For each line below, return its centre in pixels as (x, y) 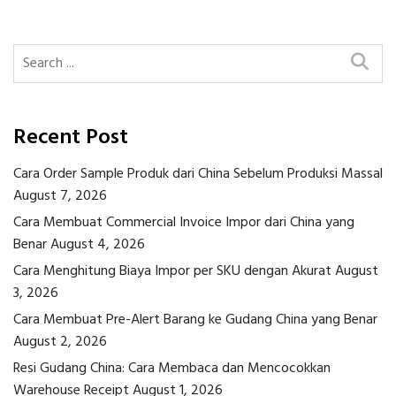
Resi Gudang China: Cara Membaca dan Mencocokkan (172, 369)
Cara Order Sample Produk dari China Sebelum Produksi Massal (198, 175)
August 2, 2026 (60, 343)
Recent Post (71, 138)
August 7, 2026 (60, 197)
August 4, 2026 (98, 245)
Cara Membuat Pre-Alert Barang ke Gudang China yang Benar (195, 320)
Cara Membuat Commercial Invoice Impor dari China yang (184, 223)
